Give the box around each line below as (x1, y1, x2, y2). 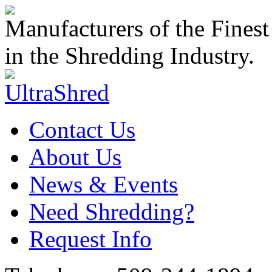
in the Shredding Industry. (5, 42, 254, 69)
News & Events (29, 171, 178, 197)
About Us (29, 144, 121, 170)
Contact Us (29, 117, 135, 143)
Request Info (29, 226, 152, 252)
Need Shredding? (29, 199, 194, 225)
